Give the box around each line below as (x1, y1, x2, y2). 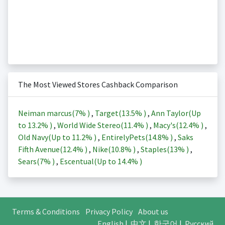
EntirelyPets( (101, 132, 148, 143)
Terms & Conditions (12, 206, 80, 217)
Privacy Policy (85, 206, 133, 217)
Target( (94, 108, 122, 119)
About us (138, 206, 168, 217)
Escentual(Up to (59, 156, 118, 167)
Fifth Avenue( (18, 144, 63, 155)
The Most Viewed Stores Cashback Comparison (18, 79, 178, 90)
